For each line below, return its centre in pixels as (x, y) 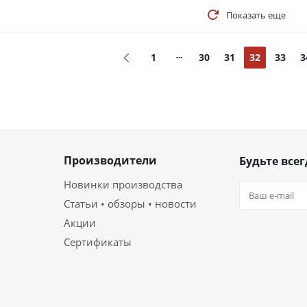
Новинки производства (123, 185)
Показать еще (256, 15)
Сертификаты (98, 242)
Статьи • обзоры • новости (130, 204)
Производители (110, 161)
